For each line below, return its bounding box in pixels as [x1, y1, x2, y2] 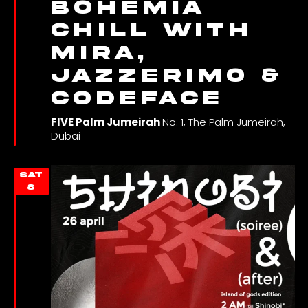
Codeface [50, 88, 222, 109]
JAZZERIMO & [50, 65, 283, 87]
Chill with [50, 20, 251, 41]
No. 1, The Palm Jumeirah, [162, 115, 285, 130]
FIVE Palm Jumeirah [50, 115, 162, 130]
